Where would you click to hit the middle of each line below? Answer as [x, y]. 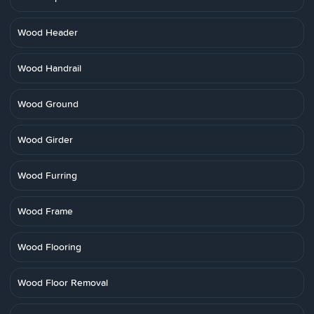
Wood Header [48, 32]
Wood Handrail [49, 68]
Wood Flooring [49, 247]
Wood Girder [45, 139]
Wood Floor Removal [63, 282]
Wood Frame [45, 211]
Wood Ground [48, 104]
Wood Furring [47, 175]
